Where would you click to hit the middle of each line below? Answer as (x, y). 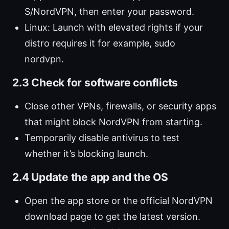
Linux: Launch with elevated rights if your (114, 28)
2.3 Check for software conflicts (95, 83)
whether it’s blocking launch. (86, 154)
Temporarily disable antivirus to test (102, 138)
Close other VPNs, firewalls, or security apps (120, 106)
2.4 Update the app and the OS (90, 177)
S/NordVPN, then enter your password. (109, 12)
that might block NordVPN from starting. (113, 122)
